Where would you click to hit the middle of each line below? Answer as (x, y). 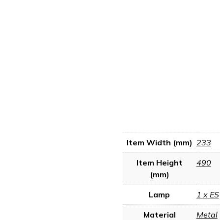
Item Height (159, 162)
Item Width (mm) (159, 142)
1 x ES (207, 194)
